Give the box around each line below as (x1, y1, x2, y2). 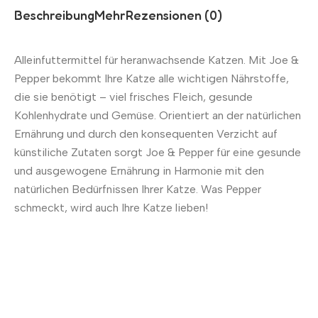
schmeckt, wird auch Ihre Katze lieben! (14, 201, 208, 215)
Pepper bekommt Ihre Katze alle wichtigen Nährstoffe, (14, 72, 289, 86)
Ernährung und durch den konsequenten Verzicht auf (14, 127, 278, 141)
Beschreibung (14, 6, 94, 23)
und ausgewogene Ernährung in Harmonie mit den (14, 164, 264, 178)
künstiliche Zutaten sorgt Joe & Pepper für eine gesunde (14, 146, 301, 160)
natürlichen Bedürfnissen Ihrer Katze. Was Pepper (14, 182, 261, 197)
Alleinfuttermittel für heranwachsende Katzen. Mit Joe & (14, 53, 299, 67)
